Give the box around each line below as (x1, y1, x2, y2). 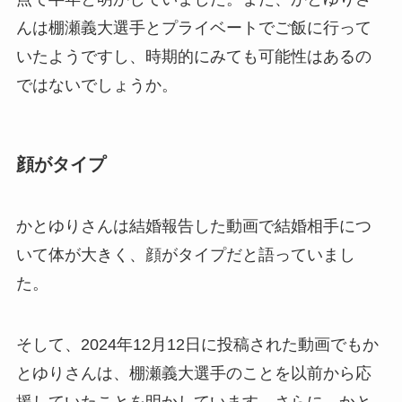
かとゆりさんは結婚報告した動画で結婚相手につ (15, 217, 371, 236)
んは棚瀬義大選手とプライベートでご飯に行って (15, 18, 371, 37)
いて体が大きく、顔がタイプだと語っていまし (15, 246, 355, 265)
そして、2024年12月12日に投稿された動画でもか (15, 336, 379, 354)
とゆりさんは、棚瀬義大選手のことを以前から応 (15, 364, 371, 383)
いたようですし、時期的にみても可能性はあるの (15, 47, 371, 66)
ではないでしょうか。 (15, 75, 178, 94)
